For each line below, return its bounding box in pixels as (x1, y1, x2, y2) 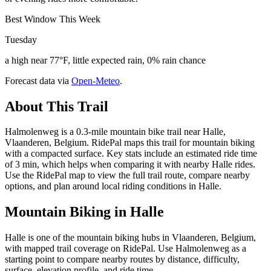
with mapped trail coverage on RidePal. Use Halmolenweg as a (5, 243, 246, 254)
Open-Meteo (71, 75, 120, 86)
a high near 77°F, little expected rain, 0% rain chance (5, 54, 206, 65)
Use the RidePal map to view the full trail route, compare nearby (5, 170, 250, 181)
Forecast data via (5, 75, 69, 86)
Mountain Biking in (5, 204, 130, 220)
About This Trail (5, 98, 108, 114)
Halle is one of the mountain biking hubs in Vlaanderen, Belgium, (5, 232, 256, 243)
